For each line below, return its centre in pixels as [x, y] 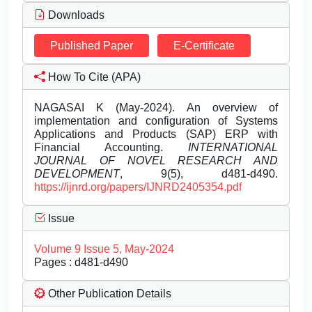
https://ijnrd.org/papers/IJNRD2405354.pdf [138, 187]
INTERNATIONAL [233, 148]
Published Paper [92, 46]
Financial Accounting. [111, 148]
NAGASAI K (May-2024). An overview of [156, 108]
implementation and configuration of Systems [156, 121]
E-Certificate [204, 46]
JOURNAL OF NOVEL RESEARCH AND [156, 161]
